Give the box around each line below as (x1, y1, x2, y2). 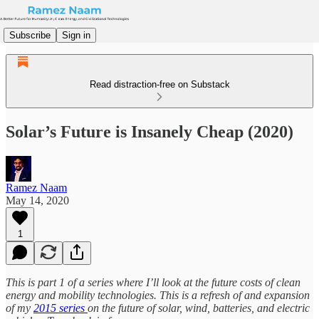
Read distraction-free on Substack (89, 79, 230, 90)
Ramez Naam (6, 181, 67, 194)
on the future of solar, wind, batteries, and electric (88, 301, 310, 314)
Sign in (62, 29, 90, 41)
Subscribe (9, 29, 51, 41)
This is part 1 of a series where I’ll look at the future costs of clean (6, 276, 300, 288)
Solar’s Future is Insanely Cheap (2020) (6, 122, 293, 141)
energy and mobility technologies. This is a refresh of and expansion (6, 288, 310, 301)
